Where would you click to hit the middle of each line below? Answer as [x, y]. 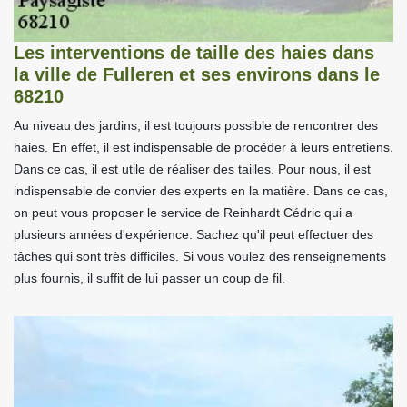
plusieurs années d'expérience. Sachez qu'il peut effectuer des [194, 234]
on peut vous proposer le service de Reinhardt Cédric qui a [183, 213]
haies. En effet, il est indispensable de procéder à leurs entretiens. [203, 147]
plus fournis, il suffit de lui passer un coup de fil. [149, 278]
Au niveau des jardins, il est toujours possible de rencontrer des [196, 125]
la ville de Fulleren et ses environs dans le [197, 74]
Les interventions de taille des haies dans [194, 53]
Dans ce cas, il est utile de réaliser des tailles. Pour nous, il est [192, 169]
